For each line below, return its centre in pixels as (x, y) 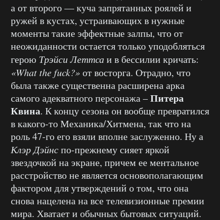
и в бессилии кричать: (151, 59)
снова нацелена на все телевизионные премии (108, 201)
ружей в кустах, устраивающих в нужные (98, 21)
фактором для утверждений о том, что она (100, 188)
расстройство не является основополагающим (107, 175)
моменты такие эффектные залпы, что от (97, 33)
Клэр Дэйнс (35, 150)
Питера (167, 98)
